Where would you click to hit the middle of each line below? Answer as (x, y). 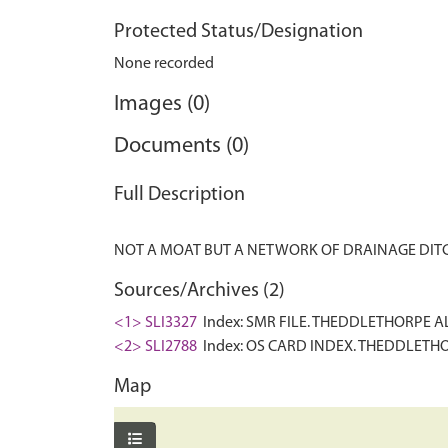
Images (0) (162, 104)
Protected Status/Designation (238, 32)
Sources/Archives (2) (199, 291)
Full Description (179, 195)
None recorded (164, 64)
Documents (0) (181, 146)
